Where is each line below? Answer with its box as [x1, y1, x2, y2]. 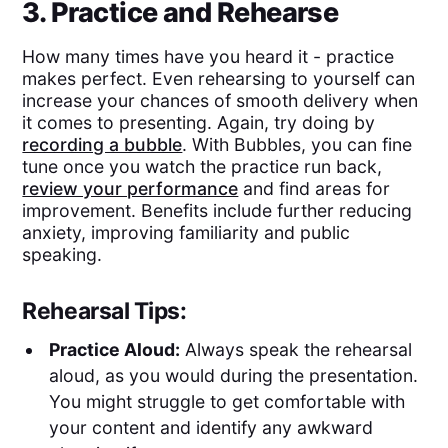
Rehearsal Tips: [22, 297, 187, 326]
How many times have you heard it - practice [22, 45, 395, 67]
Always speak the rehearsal [179, 338, 412, 360]
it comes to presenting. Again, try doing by [22, 111, 376, 133]
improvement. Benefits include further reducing [22, 199, 413, 221]
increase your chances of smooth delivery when [22, 89, 419, 111]
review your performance [22, 177, 239, 199]
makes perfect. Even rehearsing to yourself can [22, 67, 416, 89]
